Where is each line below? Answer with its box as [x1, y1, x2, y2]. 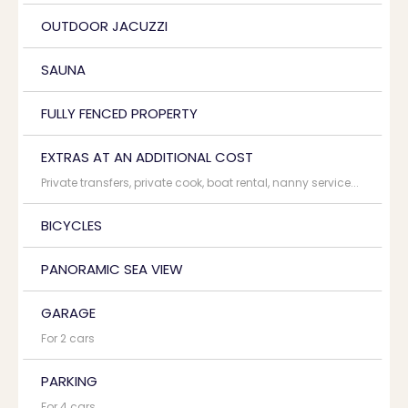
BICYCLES [41, 216, 102, 236]
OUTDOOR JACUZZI [41, 16, 168, 36]
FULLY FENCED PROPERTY [41, 104, 198, 124]
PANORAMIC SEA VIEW [41, 260, 183, 280]
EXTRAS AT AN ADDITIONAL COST [41, 148, 253, 168]
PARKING [41, 372, 97, 392]
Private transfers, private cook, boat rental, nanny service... [41, 175, 359, 191]
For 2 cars [41, 331, 95, 347]
